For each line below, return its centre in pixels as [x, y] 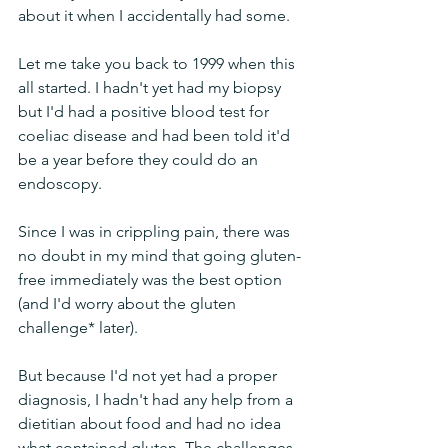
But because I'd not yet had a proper [149, 375]
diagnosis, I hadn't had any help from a [157, 399]
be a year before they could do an [140, 159]
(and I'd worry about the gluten [129, 303]
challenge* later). [80, 327]
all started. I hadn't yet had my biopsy [151, 87]
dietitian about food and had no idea [151, 423]
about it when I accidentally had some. [154, 15]
